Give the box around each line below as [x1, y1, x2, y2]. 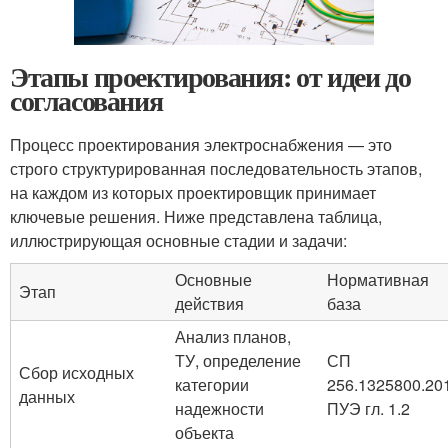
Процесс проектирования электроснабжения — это [10, 133, 392, 157]
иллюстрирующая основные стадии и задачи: [10, 229, 347, 253]
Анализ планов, [175, 325, 291, 349]
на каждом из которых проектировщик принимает [10, 181, 376, 205]
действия [175, 292, 244, 316]
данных [19, 385, 75, 409]
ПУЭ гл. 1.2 [327, 397, 410, 421]
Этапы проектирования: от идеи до [10, 56, 411, 98]
